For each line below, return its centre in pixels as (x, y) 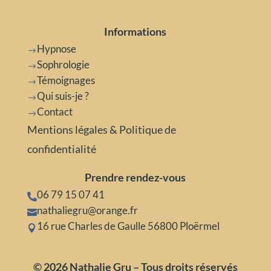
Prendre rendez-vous (135, 178)
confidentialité (61, 149)
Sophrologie (63, 65)
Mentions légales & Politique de (101, 130)
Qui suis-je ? (63, 96)
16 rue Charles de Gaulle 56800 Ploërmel (128, 226)
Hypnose (56, 49)
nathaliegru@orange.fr (87, 211)
